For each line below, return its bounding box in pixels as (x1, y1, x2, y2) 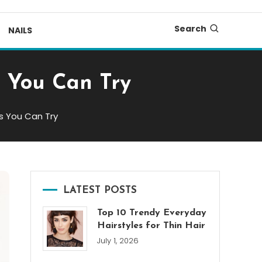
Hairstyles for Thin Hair (97, 221, 206, 230)
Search (174, 23, 206, 35)
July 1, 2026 (97, 235, 139, 246)
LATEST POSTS (63, 185, 137, 195)
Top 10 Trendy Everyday (97, 208, 207, 218)
